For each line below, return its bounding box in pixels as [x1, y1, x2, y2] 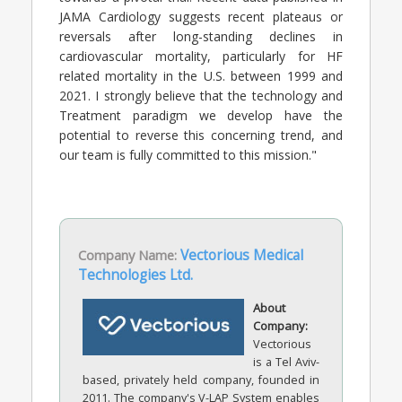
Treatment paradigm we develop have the [59, 106, 343, 124]
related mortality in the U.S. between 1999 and [59, 66, 343, 84]
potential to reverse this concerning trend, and [59, 126, 343, 144]
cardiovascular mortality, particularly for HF [59, 47, 343, 65]
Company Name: [78, 245, 180, 264]
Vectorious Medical [180, 245, 303, 265]
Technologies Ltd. [78, 265, 193, 284]
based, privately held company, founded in [83, 371, 319, 388]
